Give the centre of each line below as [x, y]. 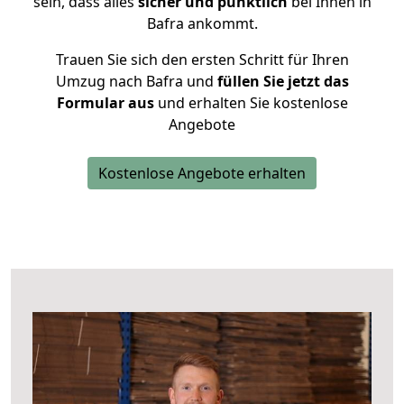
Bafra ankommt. [202, 23]
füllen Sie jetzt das [281, 81]
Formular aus [105, 103]
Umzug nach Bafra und [134, 81]
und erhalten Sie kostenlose [251, 103]
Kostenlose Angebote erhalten [202, 173]
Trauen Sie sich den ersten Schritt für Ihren [202, 60]
